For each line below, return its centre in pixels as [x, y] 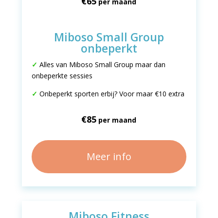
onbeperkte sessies [62, 76]
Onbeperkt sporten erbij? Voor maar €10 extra [112, 94]
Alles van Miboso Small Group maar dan [101, 64]
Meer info [109, 156]
